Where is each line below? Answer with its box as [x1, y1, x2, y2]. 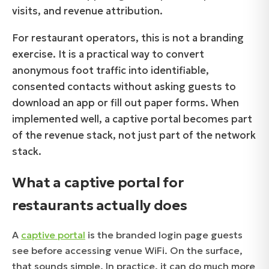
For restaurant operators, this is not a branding [12, 32, 244, 45]
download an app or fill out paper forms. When [12, 97, 239, 110]
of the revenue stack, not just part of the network [12, 129, 256, 142]
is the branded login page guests [85, 229, 243, 241]
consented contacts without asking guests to [12, 80, 236, 94]
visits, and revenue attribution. [12, 5, 163, 17]
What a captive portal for [12, 173, 184, 191]
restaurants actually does [12, 196, 187, 214]
